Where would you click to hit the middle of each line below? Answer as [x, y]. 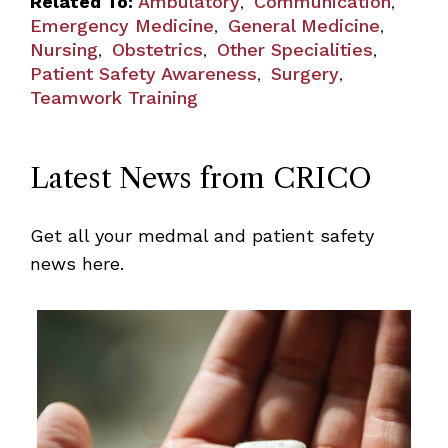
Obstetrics [157, 49]
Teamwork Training [113, 97]
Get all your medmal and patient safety [201, 235]
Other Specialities [294, 49]
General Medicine [303, 25]
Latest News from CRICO [200, 177]
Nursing [63, 49]
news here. [76, 263]
